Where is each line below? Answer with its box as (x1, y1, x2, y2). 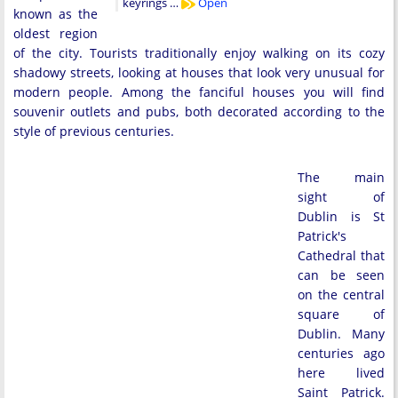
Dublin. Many (298, 325, 385, 342)
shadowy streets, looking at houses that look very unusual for (13, 64, 385, 81)
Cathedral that (298, 247, 385, 264)
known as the (13, 5, 98, 22)
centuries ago (298, 345, 385, 362)
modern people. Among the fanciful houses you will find (13, 84, 385, 100)
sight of (298, 188, 385, 205)
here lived (298, 364, 385, 381)
